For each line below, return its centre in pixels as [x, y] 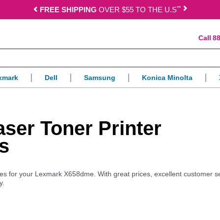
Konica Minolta [167, 78]
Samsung [100, 78]
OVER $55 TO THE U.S [137, 10]
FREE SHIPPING [68, 10]
